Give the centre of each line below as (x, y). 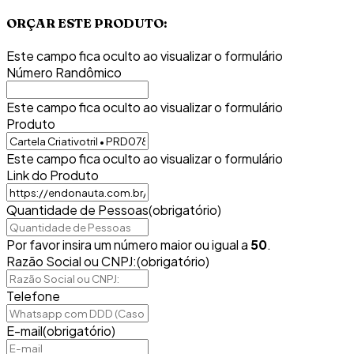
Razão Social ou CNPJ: (72, 262)
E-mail (24, 331)
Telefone (33, 296)
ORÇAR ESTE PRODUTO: (87, 23)
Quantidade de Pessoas (77, 210)
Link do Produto (53, 175)
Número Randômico (64, 73)
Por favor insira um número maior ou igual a (128, 245)
